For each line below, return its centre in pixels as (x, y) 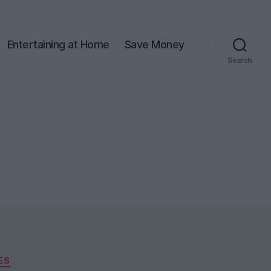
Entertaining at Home (58, 44)
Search (240, 60)
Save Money (154, 44)
